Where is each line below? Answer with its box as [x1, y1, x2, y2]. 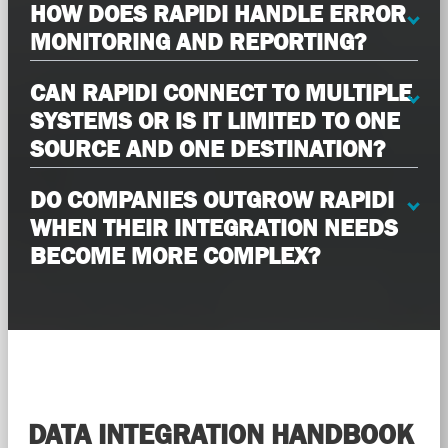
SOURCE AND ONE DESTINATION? [29, 135, 385, 163]
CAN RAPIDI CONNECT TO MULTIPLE [29, 79, 412, 107]
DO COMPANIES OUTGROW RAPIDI [29, 186, 394, 214]
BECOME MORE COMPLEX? [29, 242, 320, 270]
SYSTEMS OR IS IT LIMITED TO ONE [29, 107, 400, 135]
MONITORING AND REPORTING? [29, 28, 366, 56]
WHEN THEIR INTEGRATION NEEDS [29, 214, 398, 242]
